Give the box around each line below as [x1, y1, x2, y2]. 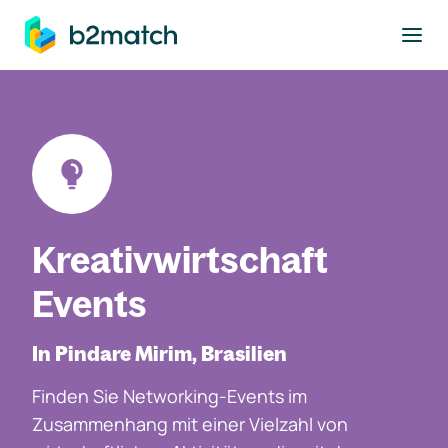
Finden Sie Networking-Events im [32, 384, 307, 408]
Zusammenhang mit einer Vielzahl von [32, 412, 348, 436]
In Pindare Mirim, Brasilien [32, 341, 287, 366]
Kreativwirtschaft [32, 237, 328, 282]
